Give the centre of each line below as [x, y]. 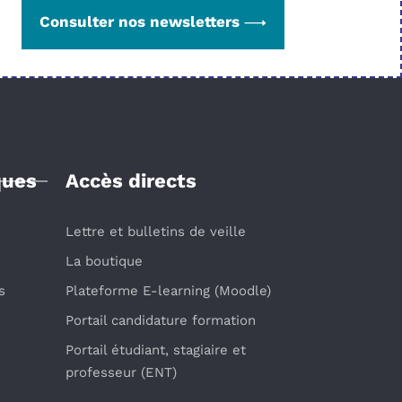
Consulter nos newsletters [140, 21]
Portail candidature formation [161, 320]
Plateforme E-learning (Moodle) [168, 290]
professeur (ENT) [121, 372]
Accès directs [131, 180]
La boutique [104, 261]
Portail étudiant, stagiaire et [156, 350]
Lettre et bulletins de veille [156, 231]
